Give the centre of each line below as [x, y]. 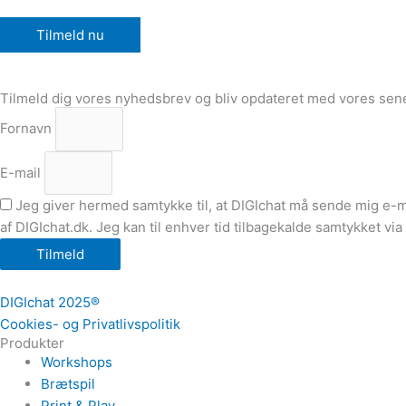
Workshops [77, 362]
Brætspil [68, 384]
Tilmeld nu [70, 35]
